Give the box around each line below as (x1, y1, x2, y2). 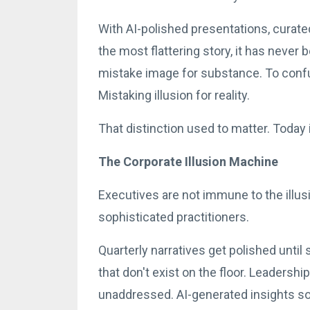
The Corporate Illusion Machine (98, 154, 278, 169)
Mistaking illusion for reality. (98, 87, 250, 102)
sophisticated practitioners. (98, 209, 249, 224)
